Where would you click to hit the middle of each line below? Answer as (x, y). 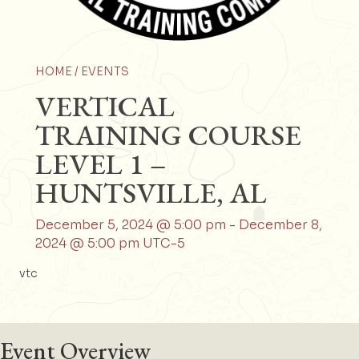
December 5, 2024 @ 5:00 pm (131, 224)
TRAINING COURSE (168, 135)
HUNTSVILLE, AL (151, 192)
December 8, (280, 224)
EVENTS (105, 71)
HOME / (58, 71)
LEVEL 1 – (101, 163)
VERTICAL (105, 106)
